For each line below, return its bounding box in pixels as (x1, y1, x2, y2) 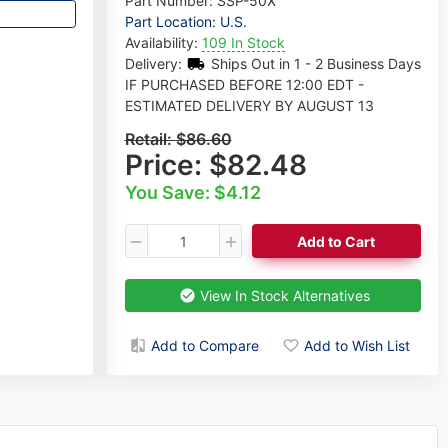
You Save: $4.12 (124, 182, 261, 204)
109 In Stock (201, 34, 285, 52)
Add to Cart (297, 232, 376, 250)
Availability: (124, 34, 202, 52)
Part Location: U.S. (124, 13, 247, 31)
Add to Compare (150, 337, 259, 354)
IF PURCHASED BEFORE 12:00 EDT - (124, 76, 364, 94)
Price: (124, 148, 209, 183)
